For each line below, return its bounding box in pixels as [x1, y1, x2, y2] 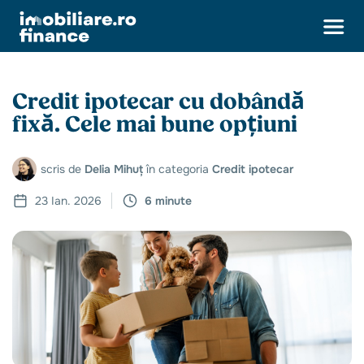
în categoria [146, 162, 212, 176]
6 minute [145, 193, 192, 208]
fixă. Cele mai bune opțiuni [12, 110, 297, 139]
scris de [41, 162, 84, 176]
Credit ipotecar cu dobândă [12, 88, 305, 116]
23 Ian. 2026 [35, 193, 102, 208]
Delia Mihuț [84, 162, 146, 176]
